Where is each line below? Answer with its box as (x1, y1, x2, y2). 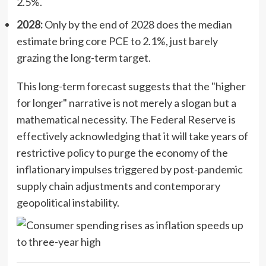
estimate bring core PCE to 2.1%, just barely (16, 34, 218, 47)
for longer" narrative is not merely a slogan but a (16, 96, 236, 109)
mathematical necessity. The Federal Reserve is (16, 112, 236, 126)
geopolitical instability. (16, 195, 119, 209)
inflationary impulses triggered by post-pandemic (16, 162, 243, 176)
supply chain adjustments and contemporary (16, 179, 220, 192)
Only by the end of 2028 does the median (42, 17, 232, 31)
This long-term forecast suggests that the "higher (16, 79, 246, 93)
